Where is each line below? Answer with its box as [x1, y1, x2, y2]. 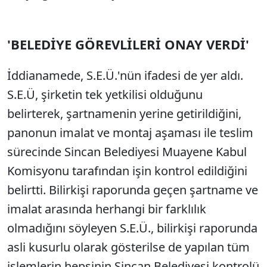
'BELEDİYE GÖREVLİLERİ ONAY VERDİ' [7, 35, 249, 53]
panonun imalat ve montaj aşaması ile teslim [7, 125, 253, 141]
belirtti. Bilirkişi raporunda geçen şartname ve [7, 182, 258, 198]
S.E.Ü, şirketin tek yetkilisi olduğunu [7, 86, 203, 103]
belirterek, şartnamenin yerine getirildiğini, [7, 105, 241, 122]
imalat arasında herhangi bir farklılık [7, 201, 206, 217]
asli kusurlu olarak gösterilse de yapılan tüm [7, 239, 250, 255]
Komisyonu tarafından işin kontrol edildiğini [7, 163, 247, 179]
